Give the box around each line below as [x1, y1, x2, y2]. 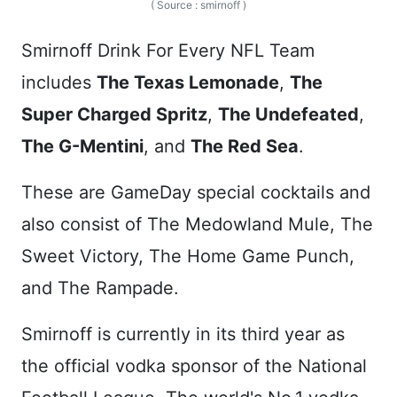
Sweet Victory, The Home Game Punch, [21, 245, 354, 267]
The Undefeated [218, 103, 359, 125]
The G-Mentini [21, 135, 144, 157]
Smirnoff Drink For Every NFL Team [21, 39, 315, 61]
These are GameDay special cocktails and [21, 181, 370, 203]
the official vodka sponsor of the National [21, 354, 367, 377]
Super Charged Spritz [21, 103, 207, 125]
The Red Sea [191, 135, 299, 157]
